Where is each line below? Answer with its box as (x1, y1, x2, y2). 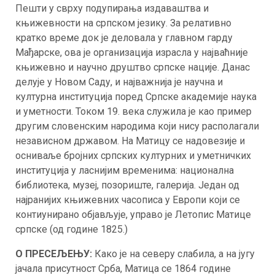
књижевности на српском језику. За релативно (15, 17, 231, 29)
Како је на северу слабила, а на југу (95, 248, 255, 260)
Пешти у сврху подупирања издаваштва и (15, 2, 209, 14)
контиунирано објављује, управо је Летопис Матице (15, 209, 251, 220)
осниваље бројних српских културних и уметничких (15, 150, 251, 161)
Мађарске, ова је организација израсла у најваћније (15, 47, 248, 58)
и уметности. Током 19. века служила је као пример (15, 106, 252, 117)
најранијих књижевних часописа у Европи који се (15, 194, 240, 206)
